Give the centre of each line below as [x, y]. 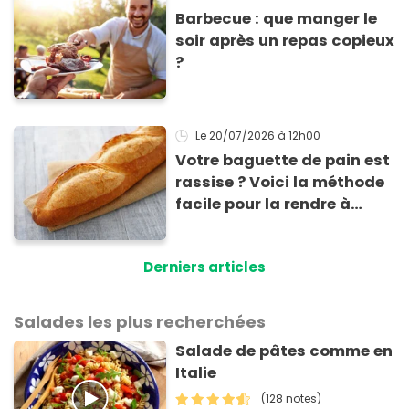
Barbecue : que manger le [277, 18]
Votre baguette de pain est [283, 160]
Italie [196, 373]
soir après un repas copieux [285, 40]
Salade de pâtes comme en [284, 351]
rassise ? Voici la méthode [280, 182]
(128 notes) [292, 399]
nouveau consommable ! [275, 225]
